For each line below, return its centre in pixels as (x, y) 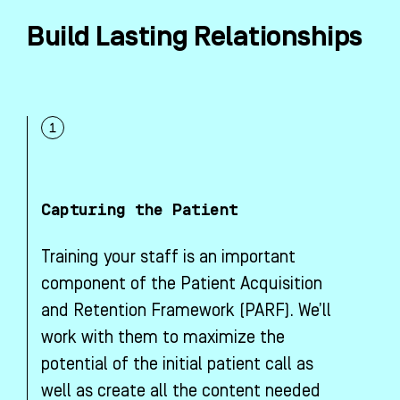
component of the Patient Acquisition (182, 284)
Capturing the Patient (140, 211)
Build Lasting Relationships (195, 37)
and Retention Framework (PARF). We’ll (186, 311)
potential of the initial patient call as (177, 365)
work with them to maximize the (163, 338)
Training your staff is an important (168, 258)
